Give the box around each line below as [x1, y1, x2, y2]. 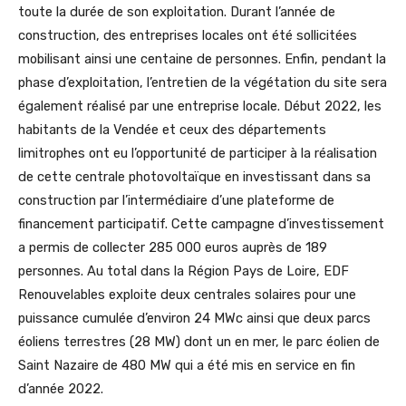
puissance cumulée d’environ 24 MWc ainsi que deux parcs [18, 309, 371, 326]
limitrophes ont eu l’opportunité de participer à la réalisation [18, 144, 377, 161]
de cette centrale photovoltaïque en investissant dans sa [18, 168, 371, 185]
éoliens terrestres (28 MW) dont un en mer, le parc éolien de [18, 333, 380, 350]
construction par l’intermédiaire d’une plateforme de [18, 191, 334, 208]
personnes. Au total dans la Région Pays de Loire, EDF [18, 262, 349, 279]
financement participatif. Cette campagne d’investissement [18, 215, 384, 232]
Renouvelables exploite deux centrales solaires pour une [18, 285, 356, 303]
